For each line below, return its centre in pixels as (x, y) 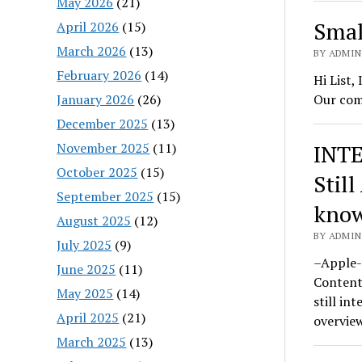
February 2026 (99, 75)
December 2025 (103, 123)
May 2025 (85, 293)
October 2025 (97, 172)
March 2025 (92, 341)
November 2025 (103, 147)
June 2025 (86, 269)
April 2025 (88, 317)
